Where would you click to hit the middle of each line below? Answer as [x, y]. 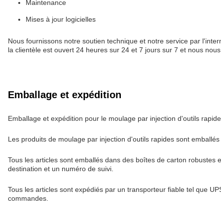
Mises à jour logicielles [61, 19]
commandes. [28, 198]
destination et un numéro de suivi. [61, 169]
